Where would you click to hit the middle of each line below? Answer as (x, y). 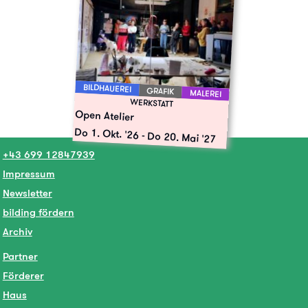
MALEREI (206, 93)
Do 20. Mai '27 (181, 137)
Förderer (23, 275)
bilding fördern (38, 212)
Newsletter (27, 193)
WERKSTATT (152, 103)
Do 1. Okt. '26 (107, 133)
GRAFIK (161, 91)
